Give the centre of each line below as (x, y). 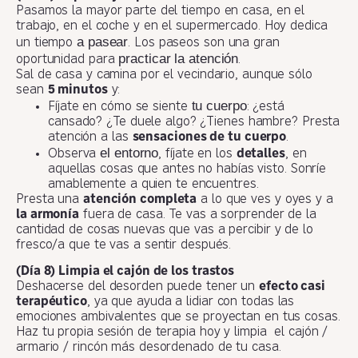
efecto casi (292, 286)
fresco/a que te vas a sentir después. (124, 245)
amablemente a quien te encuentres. (153, 184)
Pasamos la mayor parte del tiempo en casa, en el (161, 11)
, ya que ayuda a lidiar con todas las (191, 302)
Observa (74, 154)
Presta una (50, 199)
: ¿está (265, 107)
